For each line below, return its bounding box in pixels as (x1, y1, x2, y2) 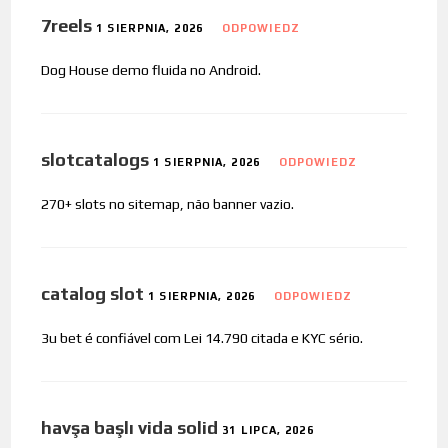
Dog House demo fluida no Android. (41, 61, 262, 78)
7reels (41, 14, 93, 36)
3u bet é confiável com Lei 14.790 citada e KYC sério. (41, 329, 364, 346)
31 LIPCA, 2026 (222, 423, 314, 436)
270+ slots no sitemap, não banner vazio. (41, 195, 295, 212)
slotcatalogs (41, 148, 150, 170)
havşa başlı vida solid (41, 416, 219, 438)
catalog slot (41, 282, 145, 304)
